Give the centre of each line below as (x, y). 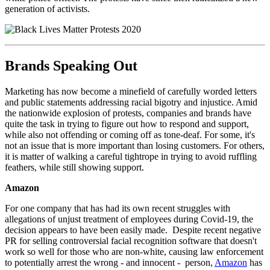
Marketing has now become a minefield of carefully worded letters (131, 92)
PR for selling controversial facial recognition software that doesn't (131, 241)
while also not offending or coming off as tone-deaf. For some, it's (130, 135)
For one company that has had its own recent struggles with (118, 209)
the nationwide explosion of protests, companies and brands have (128, 113)
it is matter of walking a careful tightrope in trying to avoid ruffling (131, 157)
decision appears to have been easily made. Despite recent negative (133, 230)
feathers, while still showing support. (79, 168)
